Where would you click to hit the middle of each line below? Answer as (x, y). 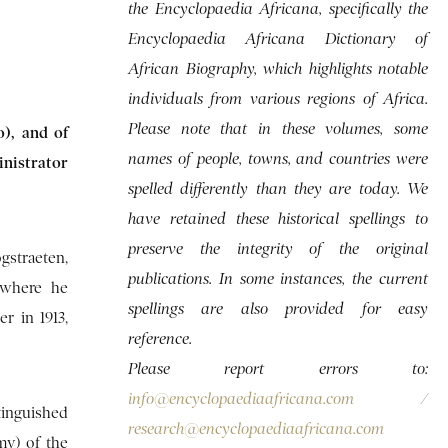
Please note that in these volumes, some (278, 128)
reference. (160, 338)
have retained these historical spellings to (278, 218)
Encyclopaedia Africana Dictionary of (278, 38)
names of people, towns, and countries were (278, 158)
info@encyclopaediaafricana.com (241, 398)
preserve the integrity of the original (278, 248)
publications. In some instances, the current (278, 278)
